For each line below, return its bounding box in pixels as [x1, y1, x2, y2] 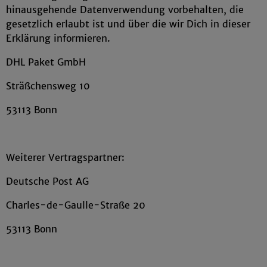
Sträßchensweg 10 [6, 80, 90, 92]
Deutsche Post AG [6, 175, 89, 187]
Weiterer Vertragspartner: [6, 151, 125, 163]
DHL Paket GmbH [6, 56, 86, 68]
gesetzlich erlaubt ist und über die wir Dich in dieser [6, 18, 250, 30]
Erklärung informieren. [6, 32, 110, 44]
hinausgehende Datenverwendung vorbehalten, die [6, 4, 244, 15]
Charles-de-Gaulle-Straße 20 [6, 199, 145, 211]
